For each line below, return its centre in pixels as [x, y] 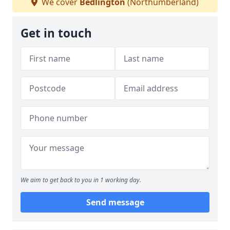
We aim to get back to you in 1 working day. [81, 180]
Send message [115, 202]
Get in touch [56, 33]
